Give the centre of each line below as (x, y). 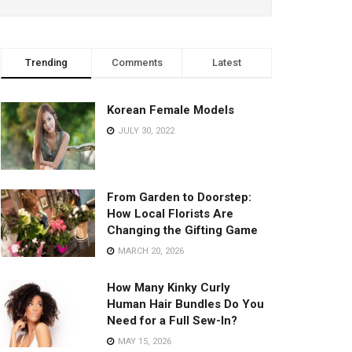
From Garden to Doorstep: (179, 197)
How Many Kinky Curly (169, 287)
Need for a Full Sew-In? (172, 320)
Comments (137, 62)
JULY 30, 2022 (145, 131)
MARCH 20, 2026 (150, 251)
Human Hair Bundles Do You (185, 304)
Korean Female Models (170, 110)
